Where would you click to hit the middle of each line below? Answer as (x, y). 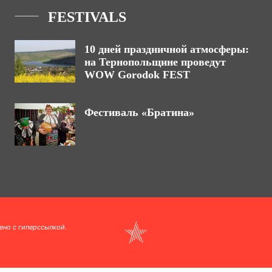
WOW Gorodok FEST (137, 75)
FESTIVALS (87, 17)
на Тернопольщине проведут (155, 62)
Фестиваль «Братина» (139, 112)
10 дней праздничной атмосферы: (167, 49)
